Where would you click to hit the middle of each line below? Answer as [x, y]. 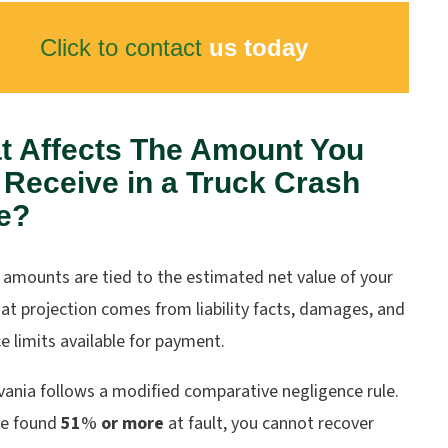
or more [134, 423]
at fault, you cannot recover [271, 423]
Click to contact [121, 47]
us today [255, 47]
